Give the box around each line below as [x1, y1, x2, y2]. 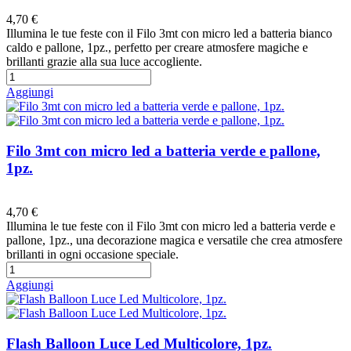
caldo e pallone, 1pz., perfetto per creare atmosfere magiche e [6, 40, 308, 54]
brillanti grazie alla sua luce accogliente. [6, 54, 202, 68]
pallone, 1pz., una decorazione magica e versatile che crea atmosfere [6, 233, 342, 248]
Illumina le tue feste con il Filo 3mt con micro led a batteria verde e [6, 219, 335, 233]
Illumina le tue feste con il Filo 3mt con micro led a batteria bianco [6, 26, 332, 40]
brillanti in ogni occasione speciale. [6, 248, 179, 262]
